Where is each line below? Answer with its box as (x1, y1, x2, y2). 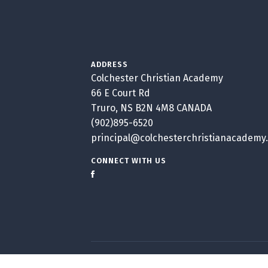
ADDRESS (91, 60, 128, 69)
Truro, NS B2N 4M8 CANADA (91, 102, 212, 114)
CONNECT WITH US (91, 156, 166, 166)
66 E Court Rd (91, 87, 150, 99)
